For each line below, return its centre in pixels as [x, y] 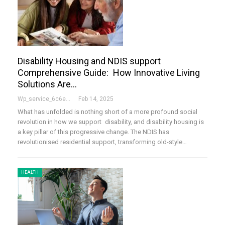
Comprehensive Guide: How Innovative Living [109, 73]
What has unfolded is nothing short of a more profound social [107, 112]
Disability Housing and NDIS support [89, 61]
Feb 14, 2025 [96, 99]
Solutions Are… [47, 84]
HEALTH [30, 173]
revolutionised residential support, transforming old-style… [102, 142]
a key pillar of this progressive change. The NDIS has [93, 132]
